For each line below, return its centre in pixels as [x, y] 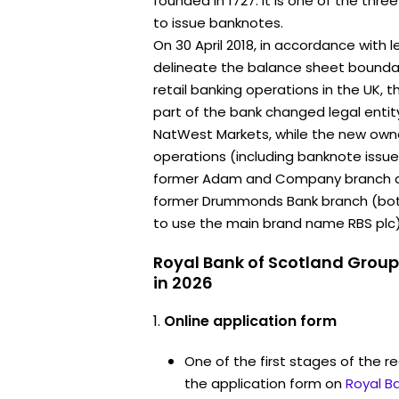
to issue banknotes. [218, 22]
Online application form [250, 321]
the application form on [263, 383]
